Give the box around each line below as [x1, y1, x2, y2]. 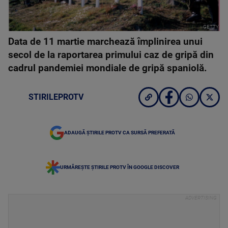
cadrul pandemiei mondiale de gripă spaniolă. [8, 63, 207, 74]
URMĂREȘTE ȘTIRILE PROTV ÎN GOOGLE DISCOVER [60, 164, 179, 170]
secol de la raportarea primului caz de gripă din [8, 49, 214, 61]
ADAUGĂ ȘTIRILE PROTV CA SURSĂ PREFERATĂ [64, 130, 175, 135]
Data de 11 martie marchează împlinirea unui [8, 36, 203, 47]
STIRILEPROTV [28, 92, 83, 102]
